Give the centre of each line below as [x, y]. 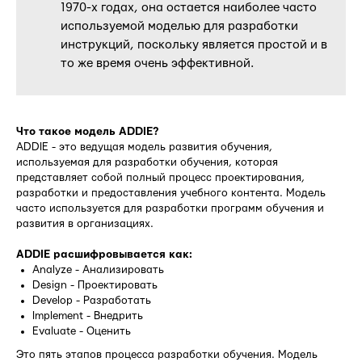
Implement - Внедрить [88, 316]
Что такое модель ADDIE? [88, 132]
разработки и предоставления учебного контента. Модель [171, 194]
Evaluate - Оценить [82, 332]
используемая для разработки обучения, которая [147, 163]
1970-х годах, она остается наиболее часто [189, 8]
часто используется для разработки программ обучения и [170, 209]
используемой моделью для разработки [179, 27]
